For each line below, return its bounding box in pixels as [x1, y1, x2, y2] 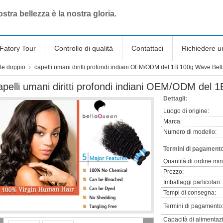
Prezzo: [163, 168, 184, 175]
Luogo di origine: [163, 108, 209, 114]
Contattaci [131, 44, 163, 52]
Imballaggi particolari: [163, 179, 222, 186]
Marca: [163, 118, 182, 125]
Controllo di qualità [54, 44, 113, 52]
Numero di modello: [163, 128, 217, 135]
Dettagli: [163, 95, 187, 102]
